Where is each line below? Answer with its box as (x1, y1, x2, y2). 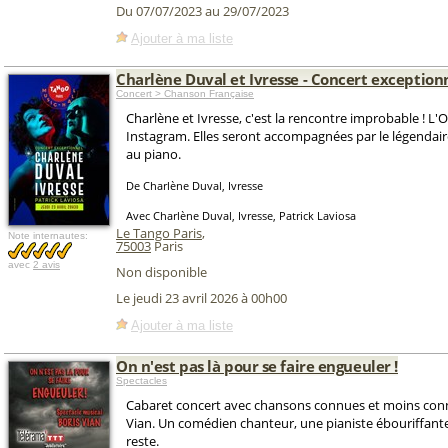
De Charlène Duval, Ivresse (126, 178, 263, 193)
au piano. (126, 145, 181, 163)
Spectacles (116, 375, 167, 386)
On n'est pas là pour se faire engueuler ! (116, 356, 398, 376)
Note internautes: (8, 230, 88, 241)
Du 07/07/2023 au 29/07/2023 (116, 2, 289, 21)
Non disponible (116, 263, 207, 281)
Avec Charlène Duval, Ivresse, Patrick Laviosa (126, 208, 356, 223)
